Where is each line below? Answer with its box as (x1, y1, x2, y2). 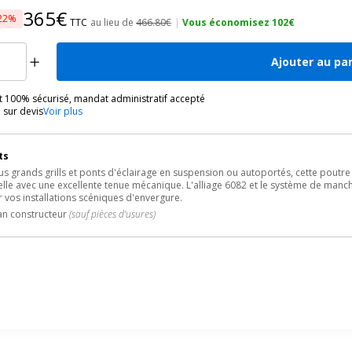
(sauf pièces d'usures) (69, 207, 156, 221)
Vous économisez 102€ (182, 16, 295, 29)
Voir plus (43, 104, 83, 118)
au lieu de (90, 16, 137, 29)
